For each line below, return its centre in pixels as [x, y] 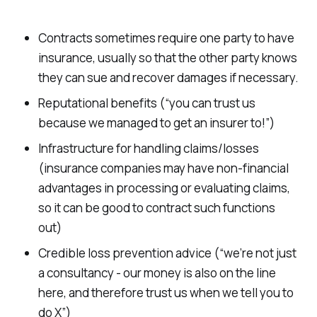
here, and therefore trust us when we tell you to [166, 292]
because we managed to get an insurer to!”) [156, 122]
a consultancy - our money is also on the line [157, 272]
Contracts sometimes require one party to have [166, 38]
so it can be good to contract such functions [156, 207]
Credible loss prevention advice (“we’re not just [167, 253]
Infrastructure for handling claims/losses [148, 148]
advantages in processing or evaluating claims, [164, 188]
